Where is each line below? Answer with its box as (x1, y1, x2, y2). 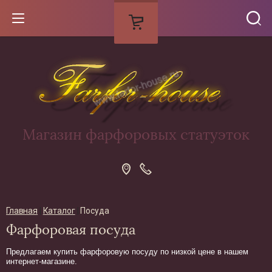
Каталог (42, 206, 75, 216)
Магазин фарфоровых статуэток (22, 126, 250, 143)
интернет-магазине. (6, 256, 77, 266)
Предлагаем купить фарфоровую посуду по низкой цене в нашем (6, 246, 248, 256)
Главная (6, 206, 38, 216)
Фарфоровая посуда (6, 222, 135, 238)
